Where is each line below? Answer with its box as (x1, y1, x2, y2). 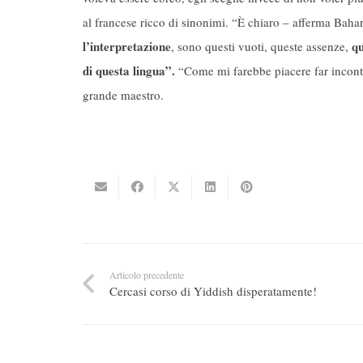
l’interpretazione (83, 37, 171, 56)
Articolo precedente (109, 268, 184, 282)
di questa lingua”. (83, 62, 175, 80)
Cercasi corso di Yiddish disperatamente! (109, 283, 317, 300)
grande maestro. (83, 87, 164, 104)
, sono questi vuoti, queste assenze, (171, 38, 352, 55)
